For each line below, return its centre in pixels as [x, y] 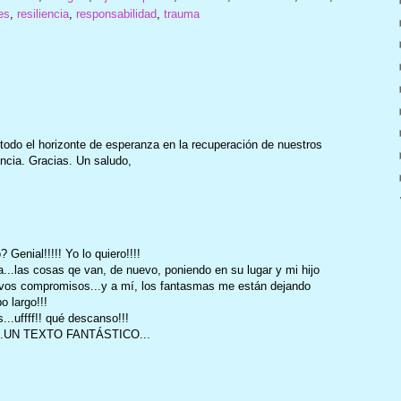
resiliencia [43, 14]
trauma [181, 14]
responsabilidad [116, 14]
